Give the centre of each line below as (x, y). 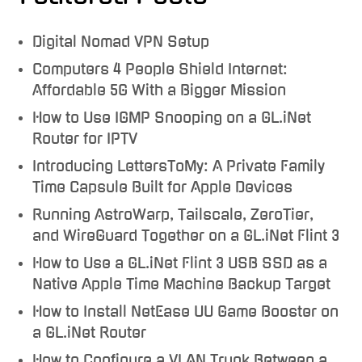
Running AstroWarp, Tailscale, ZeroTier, (173, 214)
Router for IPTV (85, 138)
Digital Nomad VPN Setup (121, 41)
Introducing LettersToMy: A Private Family (179, 166)
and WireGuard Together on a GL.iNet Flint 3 (186, 235)
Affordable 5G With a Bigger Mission (159, 90)
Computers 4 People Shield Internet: (160, 69)
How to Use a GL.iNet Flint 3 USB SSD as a (180, 263)
